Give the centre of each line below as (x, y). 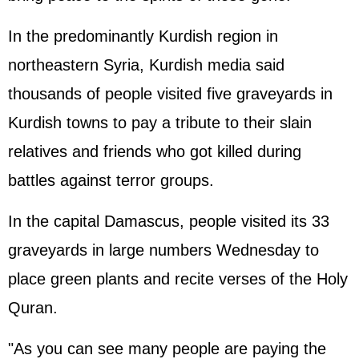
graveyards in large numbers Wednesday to (163, 250)
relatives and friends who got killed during (155, 151)
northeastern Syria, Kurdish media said (146, 65)
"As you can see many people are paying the (167, 349)
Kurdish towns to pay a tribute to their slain (160, 123)
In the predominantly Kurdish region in (143, 36)
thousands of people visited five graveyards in (170, 94)
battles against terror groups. (111, 180)
